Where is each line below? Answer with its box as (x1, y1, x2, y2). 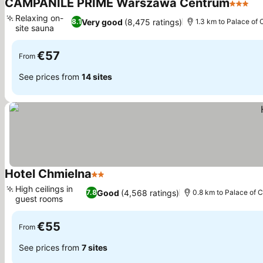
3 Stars (229, 4, 261, 15)
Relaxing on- (15, 13, 63, 23)
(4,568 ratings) (121, 187, 180, 198)
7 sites (82, 242, 107, 252)
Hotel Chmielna (5, 167, 92, 181)
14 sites (82, 71, 112, 82)
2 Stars (91, 174, 123, 186)
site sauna (15, 23, 54, 33)
